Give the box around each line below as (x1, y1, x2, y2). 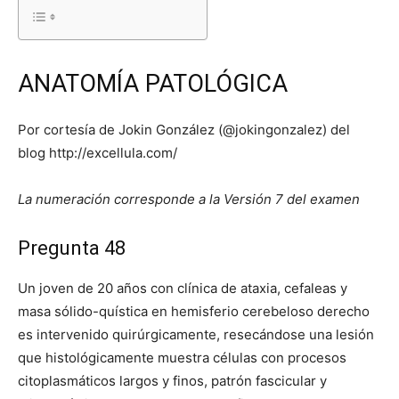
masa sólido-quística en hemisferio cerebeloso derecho (18, 302, 370, 320)
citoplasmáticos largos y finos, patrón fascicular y (18, 371, 327, 389)
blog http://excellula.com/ (18, 143, 177, 161)
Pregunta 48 (18, 236, 126, 259)
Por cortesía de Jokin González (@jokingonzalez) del (18, 120, 350, 138)
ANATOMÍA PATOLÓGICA (18, 69, 288, 98)
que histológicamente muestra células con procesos (18, 348, 346, 366)
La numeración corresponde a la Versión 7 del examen (18, 190, 360, 208)
